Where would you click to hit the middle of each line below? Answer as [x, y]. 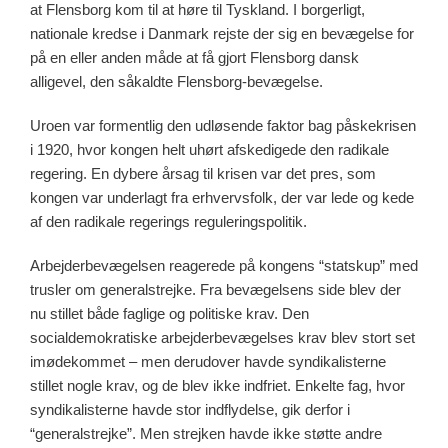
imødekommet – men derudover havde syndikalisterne [208, 361]
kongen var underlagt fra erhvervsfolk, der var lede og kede [222, 197]
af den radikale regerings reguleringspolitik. [168, 221]
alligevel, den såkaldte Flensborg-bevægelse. [178, 81]
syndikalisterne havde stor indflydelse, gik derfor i [190, 409]
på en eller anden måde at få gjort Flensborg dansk [194, 57]
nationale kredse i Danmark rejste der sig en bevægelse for [222, 33]
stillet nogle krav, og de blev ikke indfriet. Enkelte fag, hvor [217, 385]
